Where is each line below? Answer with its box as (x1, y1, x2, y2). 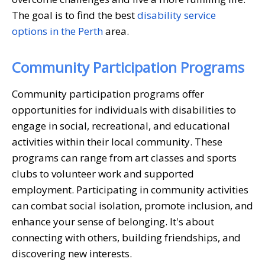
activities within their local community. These (12, 134, 222, 148)
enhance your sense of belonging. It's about (12, 214, 214, 228)
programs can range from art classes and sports (12, 150, 237, 164)
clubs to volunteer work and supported (12, 166, 194, 180)
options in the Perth (12, 24, 103, 38)
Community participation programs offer (12, 86, 204, 101)
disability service (137, 8, 216, 22)
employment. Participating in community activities (12, 182, 248, 196)
